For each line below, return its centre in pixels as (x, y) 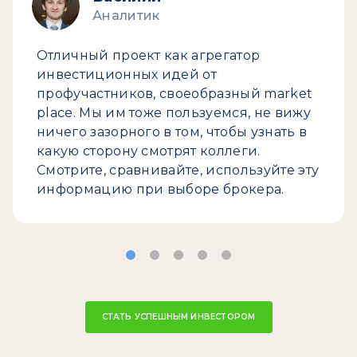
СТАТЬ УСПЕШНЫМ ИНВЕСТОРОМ (178, 317)
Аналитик (126, 16)
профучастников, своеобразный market (175, 94)
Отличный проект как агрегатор (149, 55)
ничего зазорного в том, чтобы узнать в (172, 132)
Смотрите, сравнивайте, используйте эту (178, 170)
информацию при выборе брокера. (161, 189)
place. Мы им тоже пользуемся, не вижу (174, 113)
